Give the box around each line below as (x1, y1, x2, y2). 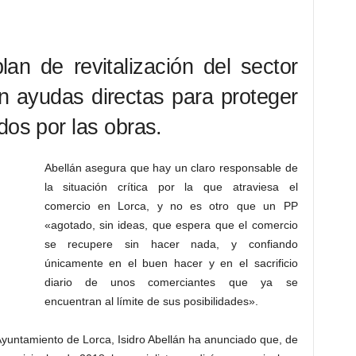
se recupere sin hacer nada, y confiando (44, 238, 298, 250)
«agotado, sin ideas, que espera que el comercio (44, 219, 298, 231)
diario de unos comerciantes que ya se (44, 276, 298, 288)
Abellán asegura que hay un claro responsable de (44, 161, 298, 174)
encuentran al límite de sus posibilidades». (44, 295, 258, 308)
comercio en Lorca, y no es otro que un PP (44, 199, 298, 212)
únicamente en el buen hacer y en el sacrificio (44, 257, 298, 269)
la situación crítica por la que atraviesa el (44, 180, 298, 193)
